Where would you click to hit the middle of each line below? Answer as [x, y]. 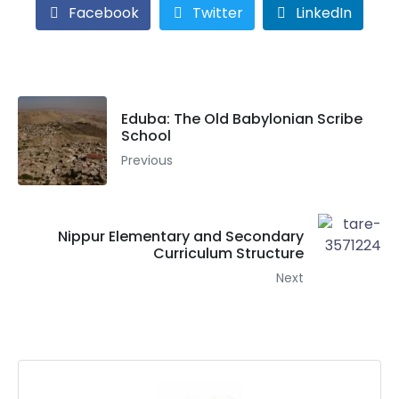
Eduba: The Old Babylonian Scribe [242, 119]
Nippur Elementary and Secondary [180, 237]
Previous [147, 161]
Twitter [217, 12]
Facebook [103, 12]
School [146, 136]
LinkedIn [324, 12]
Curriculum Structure [228, 254]
